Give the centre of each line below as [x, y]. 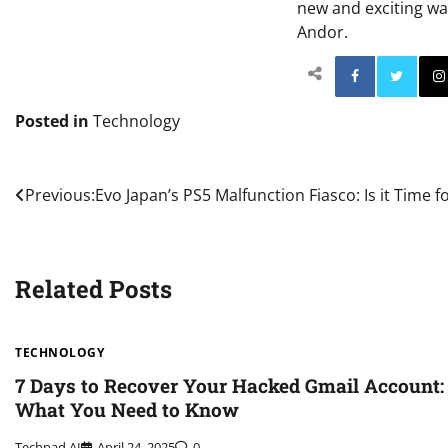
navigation [76, 235]
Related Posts [93, 288]
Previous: [60, 194]
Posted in [54, 120]
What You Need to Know [127, 410]
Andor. [322, 32]
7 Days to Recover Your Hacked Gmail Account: [229, 386]
